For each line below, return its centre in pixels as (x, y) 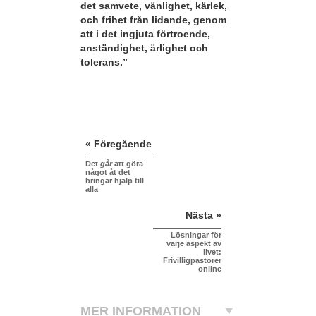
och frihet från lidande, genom (153, 20)
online (210, 268)
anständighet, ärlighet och (144, 48)
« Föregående (119, 144)
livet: (212, 251)
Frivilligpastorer (192, 260)
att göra (128, 163)
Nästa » (203, 215)
